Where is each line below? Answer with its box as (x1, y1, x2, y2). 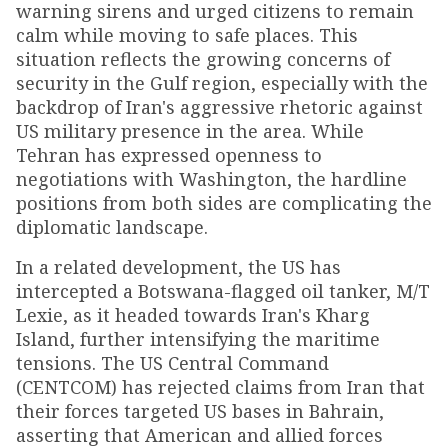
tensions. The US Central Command (16, 350, 329, 375)
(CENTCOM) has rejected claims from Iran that (16, 374, 425, 399)
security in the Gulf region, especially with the (16, 70, 428, 95)
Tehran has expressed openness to (16, 142, 322, 167)
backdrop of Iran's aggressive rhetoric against (16, 94, 423, 119)
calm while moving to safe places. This (16, 22, 358, 47)
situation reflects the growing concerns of (16, 46, 390, 71)
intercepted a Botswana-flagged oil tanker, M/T (16, 278, 430, 303)
